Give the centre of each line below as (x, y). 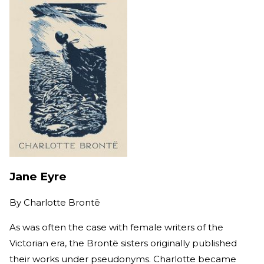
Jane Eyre (38, 177)
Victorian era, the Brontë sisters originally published (123, 243)
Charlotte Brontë (62, 203)
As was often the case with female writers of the (116, 227)
